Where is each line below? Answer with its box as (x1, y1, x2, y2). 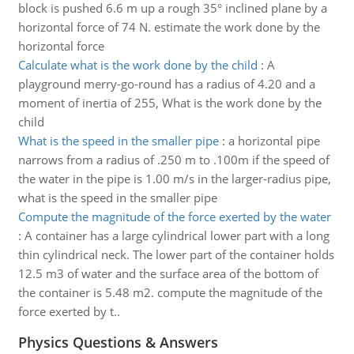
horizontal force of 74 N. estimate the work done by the (17, 19, 320, 35)
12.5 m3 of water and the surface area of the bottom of (17, 265, 318, 281)
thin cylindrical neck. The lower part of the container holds (17, 247, 334, 262)
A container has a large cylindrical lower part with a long (24, 228, 330, 243)
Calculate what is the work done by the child (17, 57, 258, 73)
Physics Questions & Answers (17, 333, 218, 352)
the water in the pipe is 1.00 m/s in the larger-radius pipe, (17, 171, 331, 186)
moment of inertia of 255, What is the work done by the (17, 95, 322, 111)
